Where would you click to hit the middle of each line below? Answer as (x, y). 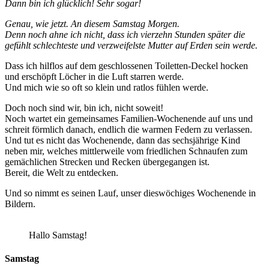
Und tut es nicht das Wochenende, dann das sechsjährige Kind (122, 140)
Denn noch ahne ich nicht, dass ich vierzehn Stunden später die (125, 34)
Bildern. (20, 204)
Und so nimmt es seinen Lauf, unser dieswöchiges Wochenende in (130, 193)
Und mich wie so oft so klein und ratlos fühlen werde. (107, 87)
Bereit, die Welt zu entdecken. (62, 172)
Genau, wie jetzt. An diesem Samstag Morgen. (92, 23)
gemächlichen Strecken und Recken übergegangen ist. (107, 162)
